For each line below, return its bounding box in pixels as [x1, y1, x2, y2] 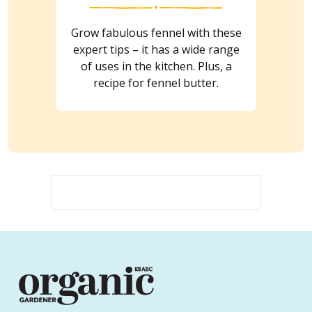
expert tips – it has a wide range [72, 41, 240, 57]
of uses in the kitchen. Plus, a [80, 58, 232, 74]
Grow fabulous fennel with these [70, 24, 242, 40]
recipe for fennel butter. [93, 75, 219, 91]
